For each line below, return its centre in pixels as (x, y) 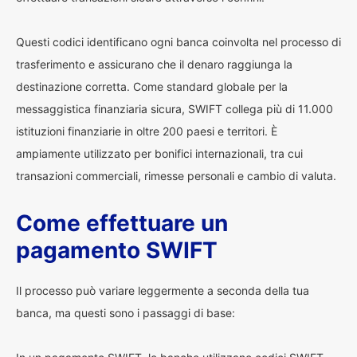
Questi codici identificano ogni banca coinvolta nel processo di (178, 42)
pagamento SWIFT (117, 250)
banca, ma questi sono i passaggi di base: (126, 313)
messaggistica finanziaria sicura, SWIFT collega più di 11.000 (175, 109)
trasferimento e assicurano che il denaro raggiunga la (154, 64)
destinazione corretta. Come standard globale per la (152, 86)
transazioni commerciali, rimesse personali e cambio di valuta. (176, 176)
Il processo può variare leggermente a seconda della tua (163, 290)
